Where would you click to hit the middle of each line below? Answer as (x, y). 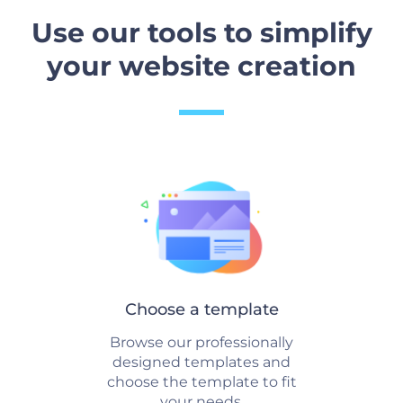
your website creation (201, 66)
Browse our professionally (201, 342)
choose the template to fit (201, 382)
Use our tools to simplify (201, 33)
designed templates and (201, 362)
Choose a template (201, 309)
